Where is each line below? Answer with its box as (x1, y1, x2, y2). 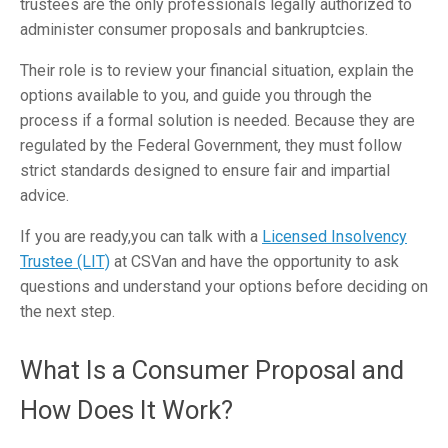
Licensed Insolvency (262, 227, 407, 247)
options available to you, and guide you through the (20, 86, 372, 106)
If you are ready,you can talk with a (20, 227, 262, 247)
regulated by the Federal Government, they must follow (20, 136, 402, 156)
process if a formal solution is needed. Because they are (20, 111, 415, 131)
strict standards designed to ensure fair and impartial (20, 161, 390, 181)
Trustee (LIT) (20, 252, 110, 272)
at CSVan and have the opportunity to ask (110, 252, 399, 272)
